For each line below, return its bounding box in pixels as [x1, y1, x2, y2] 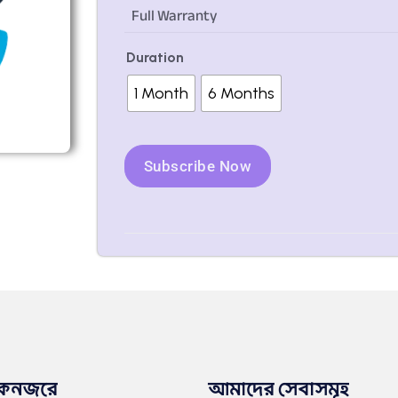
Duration [126, 49, 184, 66]
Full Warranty [131, 2, 218, 29]
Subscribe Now [143, 157, 252, 175]
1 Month [134, 84, 188, 103]
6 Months [208, 84, 275, 103]
